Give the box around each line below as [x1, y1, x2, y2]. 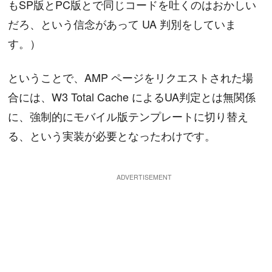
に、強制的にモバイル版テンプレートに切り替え [8, 108, 249, 124]
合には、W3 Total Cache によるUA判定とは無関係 [8, 89, 256, 105]
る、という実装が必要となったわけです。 [8, 127, 216, 144]
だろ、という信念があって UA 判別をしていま [8, 15, 237, 32]
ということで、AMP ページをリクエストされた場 [8, 69, 254, 86]
